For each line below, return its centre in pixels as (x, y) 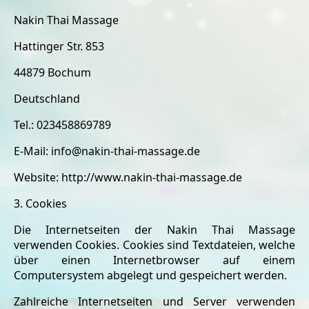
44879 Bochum (52, 72)
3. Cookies (40, 203)
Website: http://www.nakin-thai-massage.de (128, 177)
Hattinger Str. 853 (59, 46)
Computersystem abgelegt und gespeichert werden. (150, 275)
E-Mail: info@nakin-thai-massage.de (107, 151)
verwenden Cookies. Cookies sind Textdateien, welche (154, 245)
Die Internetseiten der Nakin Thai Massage (154, 230)
